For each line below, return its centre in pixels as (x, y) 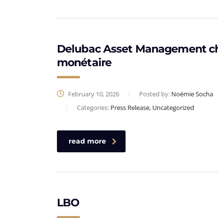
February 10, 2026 (93, 94)
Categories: (94, 108)
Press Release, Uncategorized (152, 108)
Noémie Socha (192, 94)
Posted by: (155, 94)
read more (87, 141)
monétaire (84, 63)
